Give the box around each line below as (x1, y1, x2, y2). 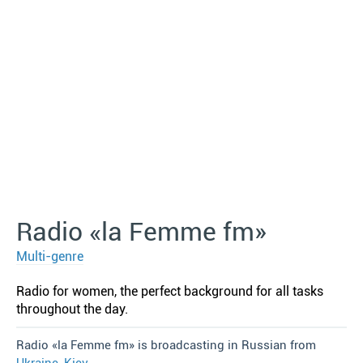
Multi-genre (16, 249, 83, 264)
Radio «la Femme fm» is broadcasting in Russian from (16, 338, 316, 352)
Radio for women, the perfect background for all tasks (16, 284, 323, 299)
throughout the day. (16, 301, 128, 317)
